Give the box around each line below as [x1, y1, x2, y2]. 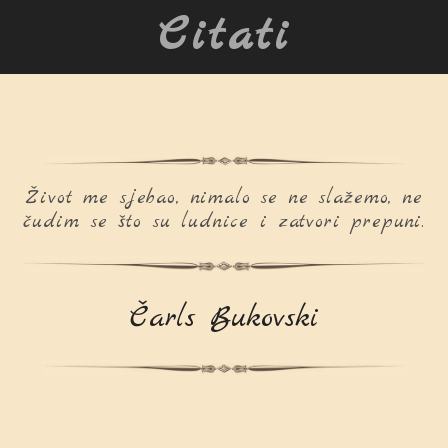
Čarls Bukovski [129, 297, 319, 338]
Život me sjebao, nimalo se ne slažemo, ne [25, 184, 423, 211]
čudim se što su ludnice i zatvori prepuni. [22, 208, 426, 235]
